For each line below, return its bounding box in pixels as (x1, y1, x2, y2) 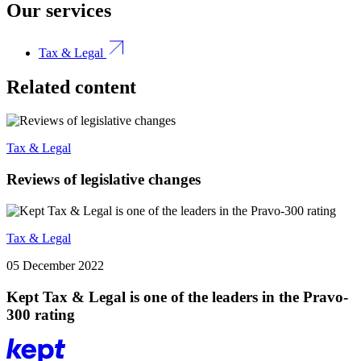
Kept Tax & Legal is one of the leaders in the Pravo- (6, 288, 348, 305)
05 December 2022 (6, 258, 104, 272)
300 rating (6, 305, 75, 323)
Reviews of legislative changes (6, 171, 201, 189)
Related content (6, 76, 136, 98)
